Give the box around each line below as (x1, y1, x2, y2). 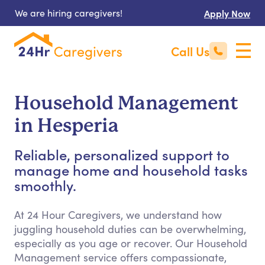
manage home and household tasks (14, 160, 248, 179)
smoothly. (14, 175, 76, 195)
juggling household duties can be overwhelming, (14, 222, 246, 236)
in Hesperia (14, 115, 119, 137)
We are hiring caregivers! (15, 7, 122, 19)
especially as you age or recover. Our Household (14, 236, 247, 250)
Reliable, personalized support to (14, 144, 230, 164)
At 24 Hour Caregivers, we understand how (14, 208, 222, 222)
